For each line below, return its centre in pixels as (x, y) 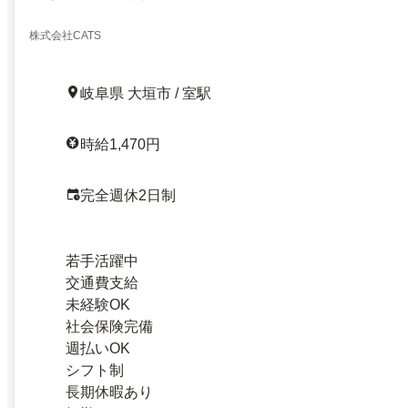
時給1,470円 (120, 144)
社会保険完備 (109, 326)
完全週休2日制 (128, 195)
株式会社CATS (65, 35)
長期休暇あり (109, 392)
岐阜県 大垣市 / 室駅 (146, 93)
